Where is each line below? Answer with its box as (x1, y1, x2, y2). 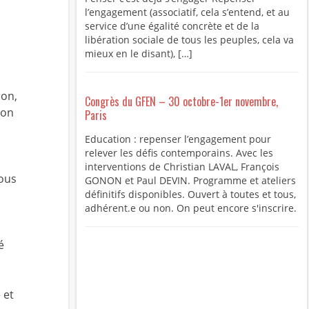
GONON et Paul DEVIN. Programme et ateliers (84, 174, 296, 188)
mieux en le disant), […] (84, 47, 192, 61)
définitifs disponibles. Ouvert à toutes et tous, (84, 188, 296, 201)
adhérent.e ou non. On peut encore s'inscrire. (84, 201, 297, 215)
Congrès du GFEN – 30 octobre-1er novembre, (84, 93, 278, 110)
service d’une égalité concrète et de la (84, 19, 259, 33)
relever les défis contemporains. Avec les (84, 146, 273, 160)
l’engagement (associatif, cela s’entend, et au (84, 6, 290, 19)
